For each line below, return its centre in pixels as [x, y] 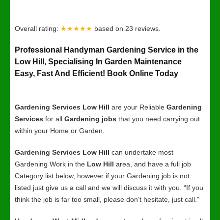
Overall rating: [38, 28]
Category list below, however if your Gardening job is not [102, 176]
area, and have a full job [152, 164]
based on [110, 28]
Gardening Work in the [51, 164]
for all [54, 119]
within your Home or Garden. [60, 131]
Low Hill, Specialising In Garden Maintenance [99, 62]
